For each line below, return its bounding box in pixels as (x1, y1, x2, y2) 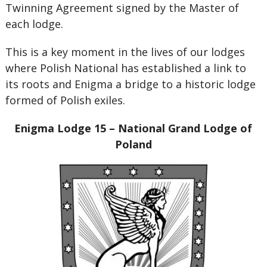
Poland (114, 137, 152, 151)
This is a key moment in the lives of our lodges (5, 45, 245, 59)
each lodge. (5, 17, 63, 31)
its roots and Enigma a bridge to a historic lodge (5, 77, 256, 91)
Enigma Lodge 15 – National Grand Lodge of (14, 121, 253, 135)
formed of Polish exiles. (5, 93, 125, 107)
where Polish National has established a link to (5, 61, 246, 75)
